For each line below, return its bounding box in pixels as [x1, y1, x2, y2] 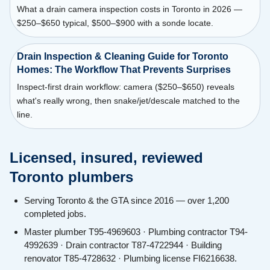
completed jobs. [24, 209, 86, 219]
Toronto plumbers [10, 169, 133, 186]
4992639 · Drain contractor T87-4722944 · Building [24, 240, 222, 251]
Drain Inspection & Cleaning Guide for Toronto [16, 51, 228, 62]
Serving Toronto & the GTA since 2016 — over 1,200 [24, 195, 229, 206]
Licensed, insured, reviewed [10, 149, 203, 166]
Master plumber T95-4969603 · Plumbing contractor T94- [24, 227, 248, 237]
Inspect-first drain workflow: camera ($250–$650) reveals [16, 82, 234, 92]
